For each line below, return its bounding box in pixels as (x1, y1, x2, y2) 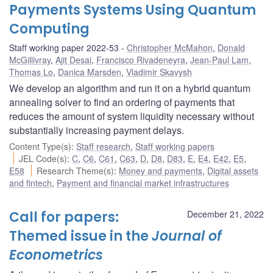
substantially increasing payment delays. (9, 122, 184, 137)
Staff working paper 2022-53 (9, 41, 119, 54)
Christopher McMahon (127, 41, 213, 54)
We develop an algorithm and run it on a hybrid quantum (9, 80, 250, 95)
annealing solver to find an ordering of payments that (9, 94, 235, 109)
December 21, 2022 (187, 207, 264, 220)
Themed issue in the (9, 226, 152, 246)
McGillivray (9, 53, 51, 66)
